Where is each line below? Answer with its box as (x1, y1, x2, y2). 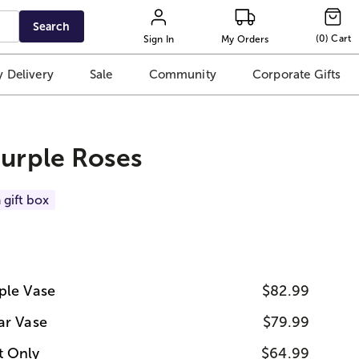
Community (148, 67, 216, 82)
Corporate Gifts (252, 67, 341, 82)
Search (33, 20, 71, 33)
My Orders (221, 33, 269, 45)
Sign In (143, 33, 175, 45)
